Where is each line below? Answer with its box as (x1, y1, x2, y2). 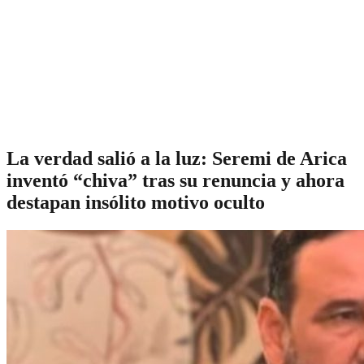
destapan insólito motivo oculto (6, 191, 265, 213)
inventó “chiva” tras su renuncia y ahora (6, 169, 344, 191)
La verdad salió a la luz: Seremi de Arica (6, 147, 347, 169)
